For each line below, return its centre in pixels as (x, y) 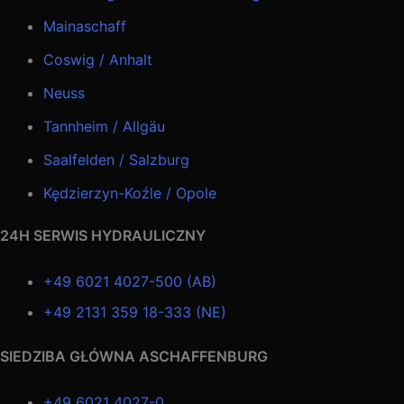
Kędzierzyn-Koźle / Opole (130, 193)
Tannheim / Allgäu (104, 126)
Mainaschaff (85, 26)
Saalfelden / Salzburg (116, 159)
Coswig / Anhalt (98, 59)
